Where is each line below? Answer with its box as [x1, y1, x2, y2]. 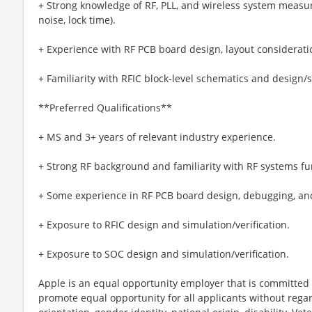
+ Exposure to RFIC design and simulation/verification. [38, 217, 290, 231]
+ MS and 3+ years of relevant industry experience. [38, 130, 276, 143]
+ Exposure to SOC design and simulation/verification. [38, 247, 289, 260]
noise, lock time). [38, 13, 116, 26]
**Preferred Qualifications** [38, 100, 172, 114]
